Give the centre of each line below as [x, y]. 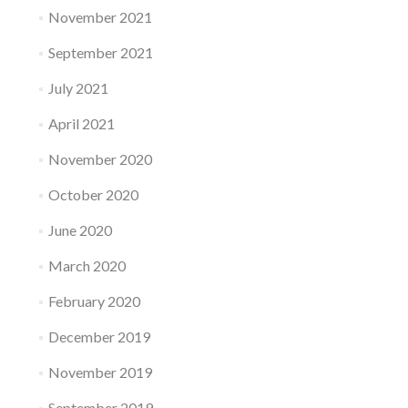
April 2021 [81, 124]
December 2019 [99, 337]
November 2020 [100, 159]
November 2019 [100, 372]
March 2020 [87, 266]
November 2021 [100, 17]
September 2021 [100, 53]
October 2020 [93, 195]
